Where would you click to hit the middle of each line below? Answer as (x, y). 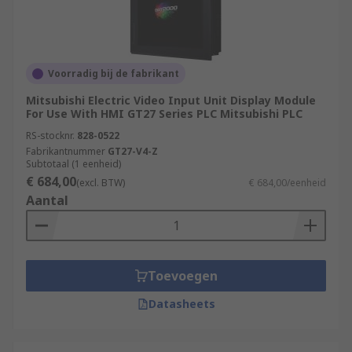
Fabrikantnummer (66, 151)
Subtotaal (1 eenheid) (73, 164)
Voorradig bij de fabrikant (114, 73)
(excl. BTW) (101, 183)
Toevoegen (182, 276)
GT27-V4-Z (133, 151)
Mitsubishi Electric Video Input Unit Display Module (171, 100)
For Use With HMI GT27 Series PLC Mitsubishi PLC (164, 114)
